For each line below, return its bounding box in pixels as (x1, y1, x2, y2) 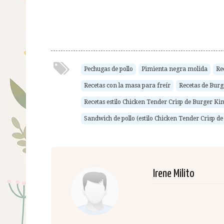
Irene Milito (152, 167, 194, 179)
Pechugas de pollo (84, 65, 133, 72)
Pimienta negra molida (141, 65, 207, 72)
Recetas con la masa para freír (84, 81, 170, 89)
